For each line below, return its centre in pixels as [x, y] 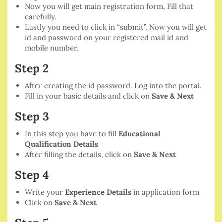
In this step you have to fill [72, 134]
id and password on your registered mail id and [107, 38]
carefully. [41, 17]
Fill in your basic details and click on [87, 96]
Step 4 [32, 175]
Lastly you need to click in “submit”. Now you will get [116, 27]
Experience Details [99, 192]
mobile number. [52, 48]
